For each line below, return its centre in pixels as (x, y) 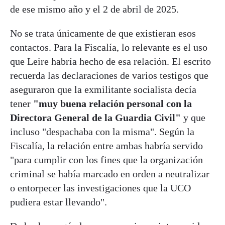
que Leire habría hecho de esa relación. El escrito (110, 62)
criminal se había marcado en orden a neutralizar (110, 174)
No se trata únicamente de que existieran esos (103, 33)
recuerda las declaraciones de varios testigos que (109, 76)
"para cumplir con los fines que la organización (106, 160)
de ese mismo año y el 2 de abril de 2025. (94, 9)
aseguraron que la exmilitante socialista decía (103, 90)
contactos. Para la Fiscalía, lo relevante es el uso (109, 47)
